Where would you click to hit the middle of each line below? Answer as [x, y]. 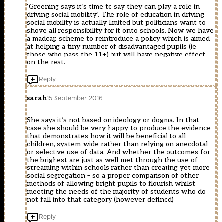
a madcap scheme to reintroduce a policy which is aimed [118, 38]
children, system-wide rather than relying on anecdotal [117, 144]
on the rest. [46, 62]
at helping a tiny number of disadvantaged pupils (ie [111, 46]
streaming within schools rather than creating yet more [118, 167]
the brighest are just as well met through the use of [112, 160]
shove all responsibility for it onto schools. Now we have [120, 30]
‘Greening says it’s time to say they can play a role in [113, 6]
